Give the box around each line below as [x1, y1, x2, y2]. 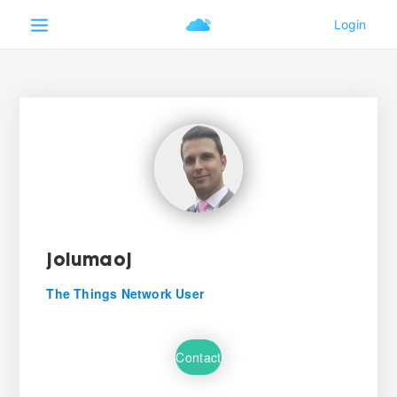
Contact [175, 347, 222, 366]
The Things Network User [46, 284, 204, 302]
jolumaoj [46, 253, 132, 270]
